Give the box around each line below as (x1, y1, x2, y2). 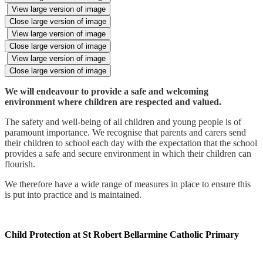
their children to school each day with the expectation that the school (5, 138, 257, 149)
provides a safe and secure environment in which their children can (5, 149, 251, 159)
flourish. (5, 159, 35, 170)
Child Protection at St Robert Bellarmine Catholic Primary (5, 230, 239, 240)
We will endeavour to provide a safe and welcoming (5, 86, 208, 97)
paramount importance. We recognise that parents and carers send (5, 127, 246, 138)
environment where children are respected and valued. (5, 97, 221, 107)
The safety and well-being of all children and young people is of (5, 117, 241, 127)
